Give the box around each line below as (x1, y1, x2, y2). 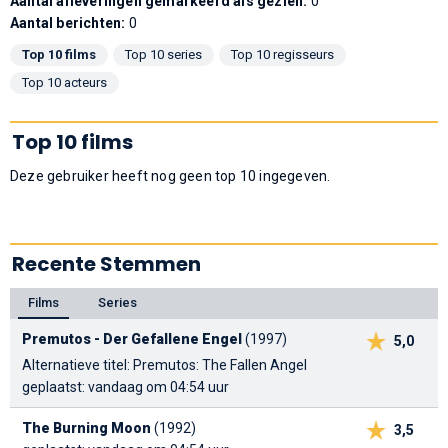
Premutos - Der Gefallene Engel (22, 331, 242, 348)
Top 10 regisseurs (231, 46, 334, 62)
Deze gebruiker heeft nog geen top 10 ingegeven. (10, 167, 331, 184)
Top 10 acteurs (22, 74, 107, 90)
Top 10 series (125, 46, 202, 62)
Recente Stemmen (12, 249, 201, 278)
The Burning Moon (22, 420, 151, 437)
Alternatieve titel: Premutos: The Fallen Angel (22, 357, 307, 374)
